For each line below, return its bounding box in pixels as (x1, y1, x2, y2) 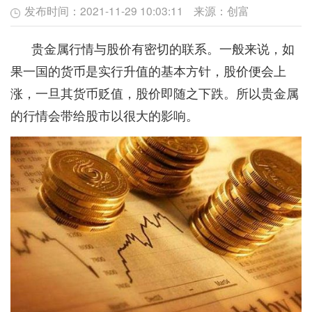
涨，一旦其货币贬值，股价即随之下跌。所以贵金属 (10, 83, 299, 102)
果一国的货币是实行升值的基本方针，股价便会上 (10, 61, 286, 79)
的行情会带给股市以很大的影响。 (10, 105, 198, 124)
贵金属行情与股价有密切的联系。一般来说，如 (10, 38, 295, 57)
